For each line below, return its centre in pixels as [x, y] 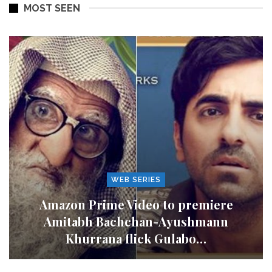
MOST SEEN [52, 8]
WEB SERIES [136, 179]
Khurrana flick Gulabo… [136, 238]
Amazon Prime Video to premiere [136, 204]
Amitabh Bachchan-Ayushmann [136, 221]
